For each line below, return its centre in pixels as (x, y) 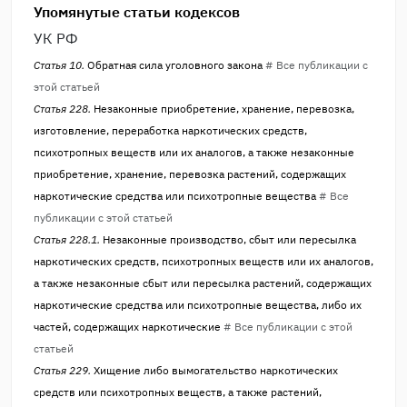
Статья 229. (64, 371)
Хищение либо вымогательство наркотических (216, 371)
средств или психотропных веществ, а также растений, (178, 392)
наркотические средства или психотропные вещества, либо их (198, 305)
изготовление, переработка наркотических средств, (170, 131)
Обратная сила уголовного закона (175, 65)
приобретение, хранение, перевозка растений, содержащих (190, 174)
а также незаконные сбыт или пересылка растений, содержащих (203, 283)
